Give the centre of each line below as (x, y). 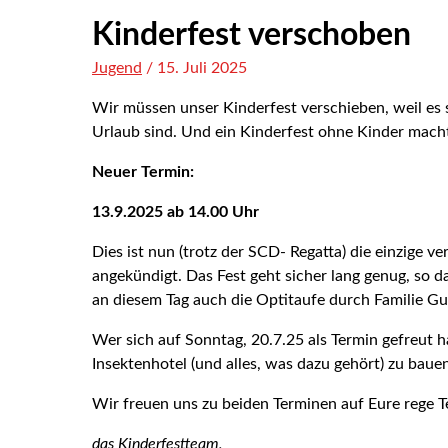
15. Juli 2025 (202, 68)
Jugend (117, 68)
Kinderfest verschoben (251, 35)
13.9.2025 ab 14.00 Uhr (175, 212)
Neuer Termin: (143, 172)
